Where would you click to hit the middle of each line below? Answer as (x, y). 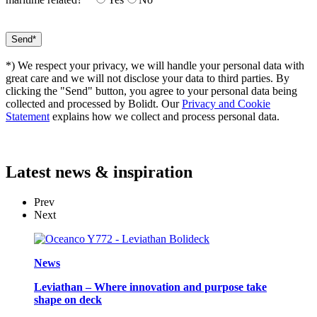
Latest (30, 172)
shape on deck (68, 299)
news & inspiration (124, 172)
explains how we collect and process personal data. (165, 116)
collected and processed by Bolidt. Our (94, 103)
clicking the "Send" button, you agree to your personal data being (151, 91)
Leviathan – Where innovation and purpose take (150, 287)
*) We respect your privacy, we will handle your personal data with (155, 65)
